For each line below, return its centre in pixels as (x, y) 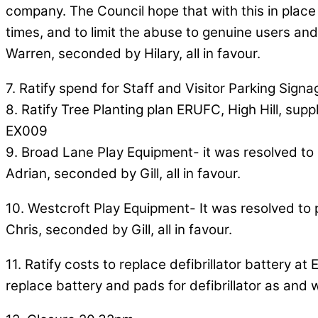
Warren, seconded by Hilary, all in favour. (133, 54)
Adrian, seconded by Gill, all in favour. (123, 174)
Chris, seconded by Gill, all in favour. (119, 229)
